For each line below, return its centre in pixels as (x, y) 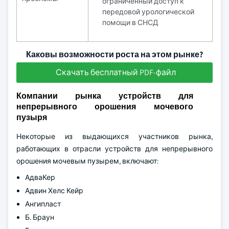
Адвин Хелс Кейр (54, 191)
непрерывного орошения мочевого (105, 107)
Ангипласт (43, 204)
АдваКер (40, 177)
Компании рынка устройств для (105, 96)
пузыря (32, 117)
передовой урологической (148, 12)
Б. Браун (40, 217)
